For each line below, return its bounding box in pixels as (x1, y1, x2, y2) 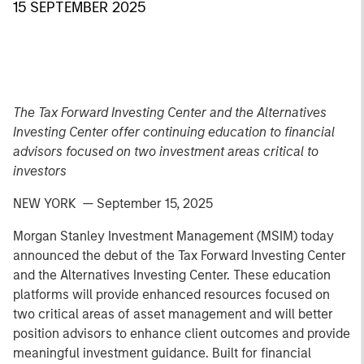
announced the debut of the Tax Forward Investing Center (13, 248, 346, 263)
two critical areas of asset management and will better (13, 306, 333, 322)
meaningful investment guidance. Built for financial (13, 345, 311, 361)
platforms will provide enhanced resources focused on (13, 287, 330, 302)
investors (13, 163, 70, 179)
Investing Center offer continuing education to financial (13, 124, 335, 140)
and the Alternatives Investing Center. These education (13, 267, 331, 283)
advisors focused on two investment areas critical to (13, 144, 318, 159)
